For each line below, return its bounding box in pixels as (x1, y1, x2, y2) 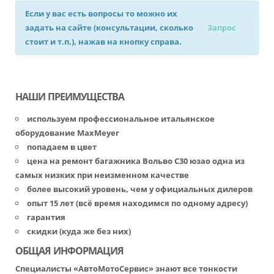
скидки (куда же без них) (27, 226, 131, 237)
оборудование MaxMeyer (15, 127, 119, 138)
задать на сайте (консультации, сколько (25, 22, 193, 33)
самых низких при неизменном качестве (15, 169, 189, 180)
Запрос (207, 22, 236, 33)
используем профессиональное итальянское (27, 113, 215, 124)
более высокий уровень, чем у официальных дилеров (27, 183, 253, 194)
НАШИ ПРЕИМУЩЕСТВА (15, 90, 124, 103)
